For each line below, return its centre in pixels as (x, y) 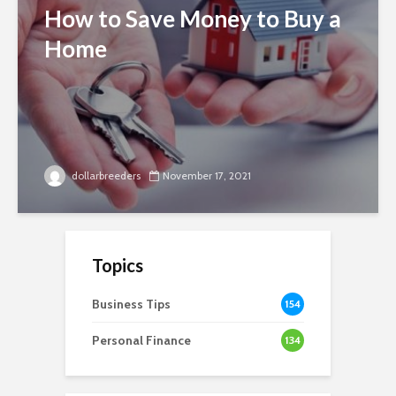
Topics (118, 265)
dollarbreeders (105, 175)
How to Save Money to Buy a (193, 18)
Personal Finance (141, 340)
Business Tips (131, 304)
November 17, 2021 (207, 175)
